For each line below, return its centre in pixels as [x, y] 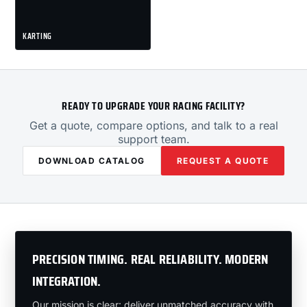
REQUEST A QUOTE [223, 161]
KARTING [38, 36]
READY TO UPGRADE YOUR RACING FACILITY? [153, 106]
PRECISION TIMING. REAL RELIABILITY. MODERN [150, 259]
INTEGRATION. [67, 281]
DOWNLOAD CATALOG [91, 161]
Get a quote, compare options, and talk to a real [153, 125]
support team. [153, 139]
